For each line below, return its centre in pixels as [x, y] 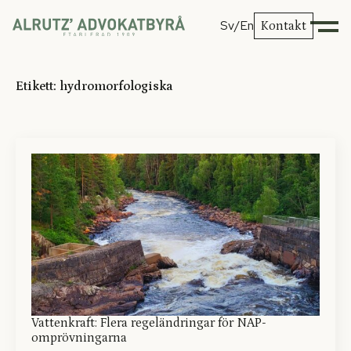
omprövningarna [79, 338]
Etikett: [38, 86]
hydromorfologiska [116, 86]
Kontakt [284, 26]
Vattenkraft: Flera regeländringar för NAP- [149, 323]
